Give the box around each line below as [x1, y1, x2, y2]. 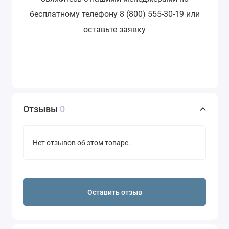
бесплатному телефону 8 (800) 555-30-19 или [29, 9, 200, 19]
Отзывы [23, 104, 60, 115]
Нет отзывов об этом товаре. [33, 138, 130, 147]
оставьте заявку [83, 25, 146, 35]
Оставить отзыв [87, 188, 142, 197]
